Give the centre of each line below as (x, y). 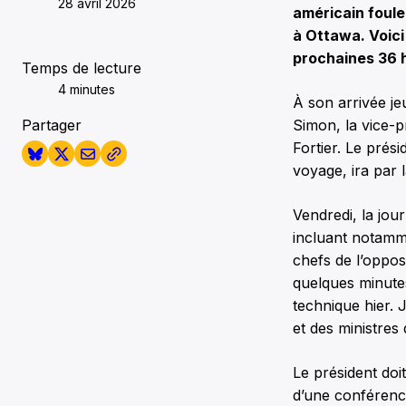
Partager (52, 126)
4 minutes (87, 90)
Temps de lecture (82, 68)
